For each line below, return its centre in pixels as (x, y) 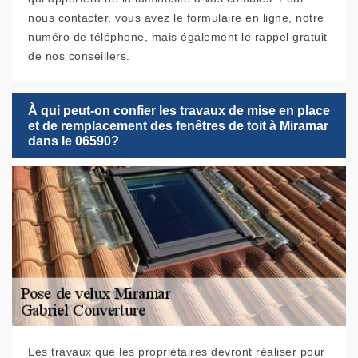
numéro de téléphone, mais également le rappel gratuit (178, 37)
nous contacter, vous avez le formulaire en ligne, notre (176, 18)
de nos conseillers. (79, 56)
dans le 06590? (74, 141)
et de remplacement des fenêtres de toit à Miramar (178, 125)
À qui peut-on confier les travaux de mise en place (179, 110)
